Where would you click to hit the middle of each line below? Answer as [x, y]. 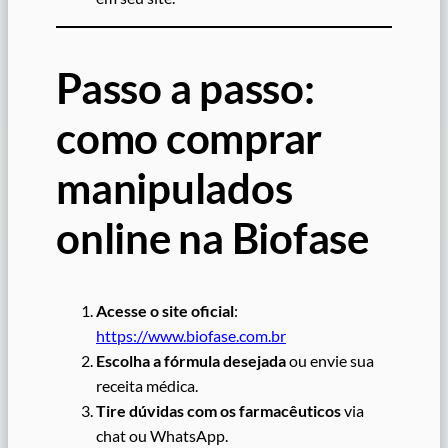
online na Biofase [212, 238]
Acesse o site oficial [165, 310]
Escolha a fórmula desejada [191, 360]
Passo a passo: [185, 88]
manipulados [174, 188]
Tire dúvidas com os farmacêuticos [218, 410]
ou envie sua [330, 360]
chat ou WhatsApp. [162, 435]
